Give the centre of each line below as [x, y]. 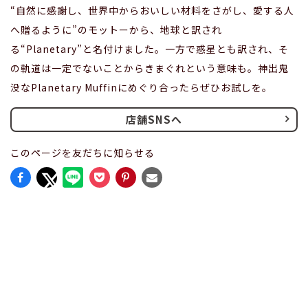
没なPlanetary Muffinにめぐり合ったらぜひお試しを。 [141, 87]
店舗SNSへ [154, 119]
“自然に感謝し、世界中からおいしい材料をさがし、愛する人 [152, 10]
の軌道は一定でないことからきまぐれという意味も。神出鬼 [150, 68]
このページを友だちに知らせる [82, 152]
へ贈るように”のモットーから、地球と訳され [116, 29]
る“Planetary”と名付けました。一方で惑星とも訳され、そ [150, 48]
